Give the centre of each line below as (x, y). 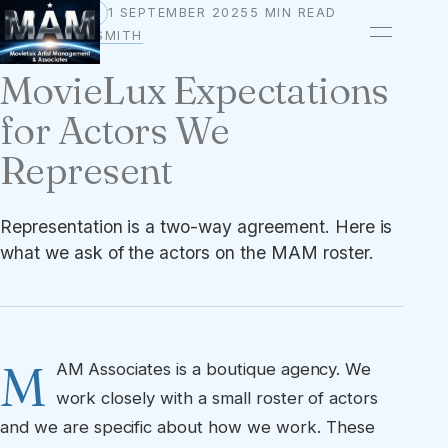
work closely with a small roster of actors (217, 398)
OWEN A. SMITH (84, 36)
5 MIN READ (293, 13)
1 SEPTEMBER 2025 (178, 13)
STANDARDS (53, 13)
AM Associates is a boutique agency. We (213, 369)
